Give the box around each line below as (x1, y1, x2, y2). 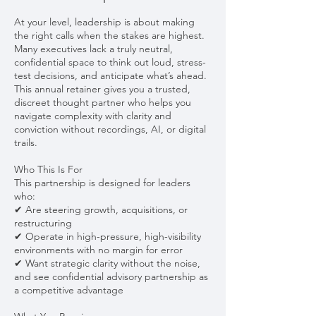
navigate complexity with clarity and (14, 109, 171, 123)
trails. (14, 136, 37, 150)
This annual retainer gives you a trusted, (14, 83, 190, 96)
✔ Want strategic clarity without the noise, (14, 257, 200, 270)
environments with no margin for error (14, 243, 183, 257)
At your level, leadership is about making (14, 16, 195, 29)
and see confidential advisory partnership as (14, 270, 208, 284)
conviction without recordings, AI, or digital (14, 123, 206, 136)
